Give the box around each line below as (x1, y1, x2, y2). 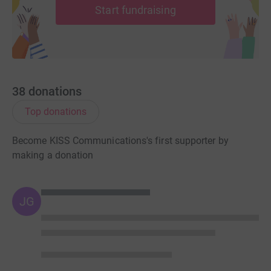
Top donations (25, 106, 87, 118)
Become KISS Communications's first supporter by (12, 135, 229, 147)
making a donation (12, 149, 94, 162)
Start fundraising (95, 3, 176, 16)
